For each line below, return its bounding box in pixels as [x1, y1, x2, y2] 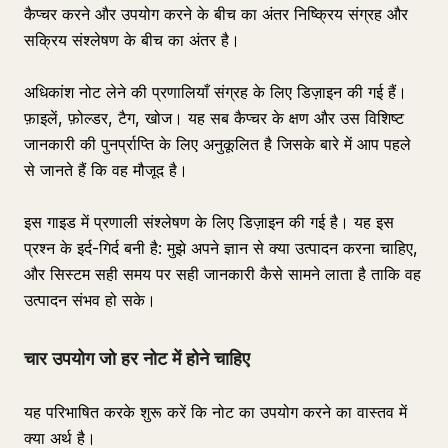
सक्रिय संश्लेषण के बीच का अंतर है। [24, 30, 240, 50]
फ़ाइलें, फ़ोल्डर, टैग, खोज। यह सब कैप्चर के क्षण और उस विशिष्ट [24, 108, 404, 128]
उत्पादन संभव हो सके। [24, 290, 156, 310]
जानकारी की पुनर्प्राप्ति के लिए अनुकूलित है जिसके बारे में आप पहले [24, 134, 411, 154]
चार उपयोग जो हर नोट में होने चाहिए [24, 348, 250, 369]
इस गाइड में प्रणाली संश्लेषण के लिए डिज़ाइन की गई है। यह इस [24, 212, 394, 232]
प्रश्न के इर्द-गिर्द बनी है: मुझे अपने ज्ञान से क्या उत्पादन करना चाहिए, [24, 238, 418, 258]
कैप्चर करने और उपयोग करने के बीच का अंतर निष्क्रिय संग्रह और [24, 4, 408, 24]
